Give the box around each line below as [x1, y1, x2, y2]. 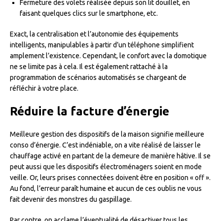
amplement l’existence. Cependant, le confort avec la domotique [10, 51, 207, 60]
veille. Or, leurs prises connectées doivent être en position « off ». [10, 173, 211, 182]
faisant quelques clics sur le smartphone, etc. [20, 9, 158, 17]
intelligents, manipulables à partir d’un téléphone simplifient [10, 40, 194, 49]
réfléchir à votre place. [10, 84, 78, 92]
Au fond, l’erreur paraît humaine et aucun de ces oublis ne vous [10, 184, 202, 192]
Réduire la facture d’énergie [10, 104, 169, 118]
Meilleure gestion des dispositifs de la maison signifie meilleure [10, 130, 204, 138]
